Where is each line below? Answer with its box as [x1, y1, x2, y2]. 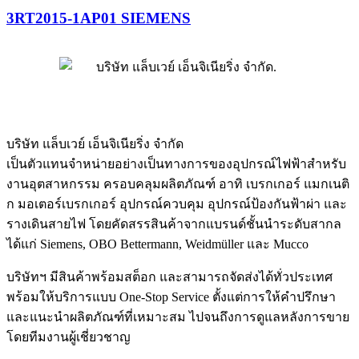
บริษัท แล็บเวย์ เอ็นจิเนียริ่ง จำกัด [6, 136, 184, 151]
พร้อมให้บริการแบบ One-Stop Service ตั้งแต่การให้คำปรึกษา [6, 289, 336, 304]
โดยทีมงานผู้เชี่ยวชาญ [6, 329, 131, 344]
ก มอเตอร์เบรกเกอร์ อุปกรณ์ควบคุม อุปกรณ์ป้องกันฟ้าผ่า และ [6, 196, 347, 211]
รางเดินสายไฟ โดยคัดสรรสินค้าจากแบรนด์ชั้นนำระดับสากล [6, 216, 341, 231]
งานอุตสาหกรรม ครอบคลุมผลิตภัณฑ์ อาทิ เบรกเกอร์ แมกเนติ [6, 176, 349, 191]
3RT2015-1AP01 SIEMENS [6, 10, 191, 27]
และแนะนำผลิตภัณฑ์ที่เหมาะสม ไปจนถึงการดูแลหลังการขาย [6, 309, 349, 324]
